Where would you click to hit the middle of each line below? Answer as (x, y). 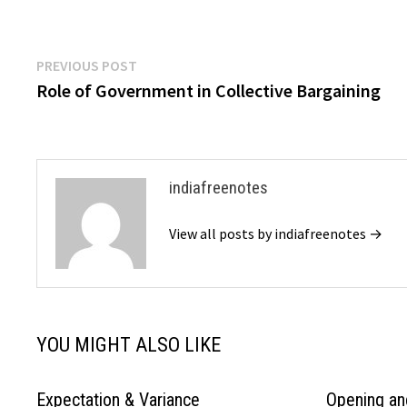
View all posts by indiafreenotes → (276, 233)
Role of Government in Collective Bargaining (209, 90)
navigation (94, 104)
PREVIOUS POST (87, 65)
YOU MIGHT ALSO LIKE (129, 345)
